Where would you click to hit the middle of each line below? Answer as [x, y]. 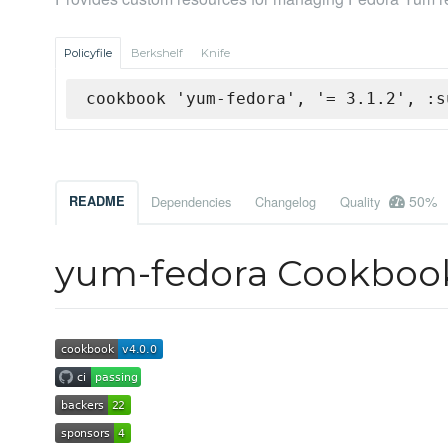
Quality [362, 202]
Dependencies [191, 202]
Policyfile [88, 53]
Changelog [285, 202]
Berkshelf [157, 53]
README [97, 201]
